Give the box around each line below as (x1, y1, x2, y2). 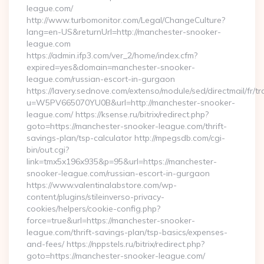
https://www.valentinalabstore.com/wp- (27, 180, 177, 190)
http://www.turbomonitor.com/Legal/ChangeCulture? (27, 15, 225, 25)
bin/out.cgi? (27, 144, 69, 155)
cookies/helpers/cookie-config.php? (27, 203, 160, 214)
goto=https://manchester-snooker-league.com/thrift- (27, 121, 227, 131)
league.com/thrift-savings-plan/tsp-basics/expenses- (27, 227, 227, 237)
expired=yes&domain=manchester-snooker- (27, 62, 195, 72)
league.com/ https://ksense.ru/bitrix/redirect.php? (27, 109, 209, 120)
